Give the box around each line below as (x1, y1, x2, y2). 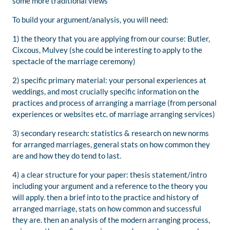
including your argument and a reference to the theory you (12, 181, 207, 191)
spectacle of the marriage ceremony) (12, 56, 136, 66)
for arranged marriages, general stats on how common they (12, 140, 210, 149)
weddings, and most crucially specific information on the (12, 87, 199, 97)
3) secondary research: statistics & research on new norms (12, 128, 209, 138)
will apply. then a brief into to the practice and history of (12, 193, 199, 202)
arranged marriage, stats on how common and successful (12, 204, 201, 214)
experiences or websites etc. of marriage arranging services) (12, 109, 215, 119)
